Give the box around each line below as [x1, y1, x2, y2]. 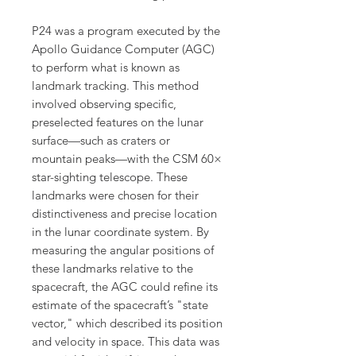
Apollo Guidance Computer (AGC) [32, 41, 215, 57]
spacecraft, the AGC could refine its [32, 279, 218, 295]
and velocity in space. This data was [32, 334, 219, 350]
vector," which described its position [32, 315, 222, 331]
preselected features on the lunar [32, 114, 203, 130]
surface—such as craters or [32, 133, 170, 149]
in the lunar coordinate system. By [32, 224, 209, 240]
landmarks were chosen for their [32, 188, 199, 203]
